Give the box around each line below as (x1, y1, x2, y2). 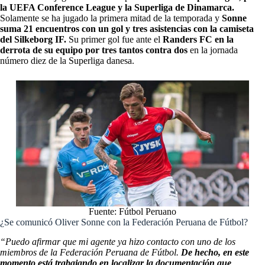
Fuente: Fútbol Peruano (88, 206, 176, 217)
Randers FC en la (163, 34, 234, 44)
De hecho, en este (181, 247, 249, 257)
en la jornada (188, 44, 238, 55)
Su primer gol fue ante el (66, 34, 163, 44)
